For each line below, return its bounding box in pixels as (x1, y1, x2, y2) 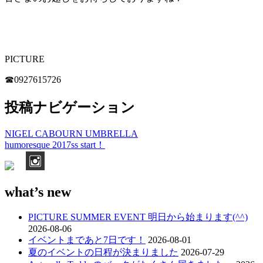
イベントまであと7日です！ (28, 235, 146, 245)
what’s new (5, 184, 71, 200)
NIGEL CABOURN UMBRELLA (5, 128, 138, 139)
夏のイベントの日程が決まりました (28, 247, 178, 258)
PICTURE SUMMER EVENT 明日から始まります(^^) (28, 212, 248, 222)
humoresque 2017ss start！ (5, 139, 105, 150)
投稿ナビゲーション (5, 99, 135, 115)
